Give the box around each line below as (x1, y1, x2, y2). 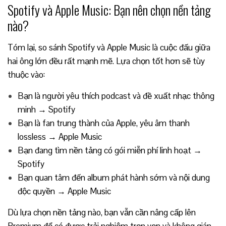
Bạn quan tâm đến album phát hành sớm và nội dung (18, 172, 210, 183)
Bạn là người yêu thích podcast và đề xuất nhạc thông (18, 90, 214, 101)
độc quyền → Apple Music (18, 186, 111, 197)
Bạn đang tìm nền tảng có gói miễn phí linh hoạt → (18, 145, 202, 156)
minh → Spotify (18, 104, 75, 115)
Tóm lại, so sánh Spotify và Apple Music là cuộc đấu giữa (8, 42, 210, 53)
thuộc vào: (8, 69, 45, 80)
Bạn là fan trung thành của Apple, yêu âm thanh (18, 118, 190, 129)
